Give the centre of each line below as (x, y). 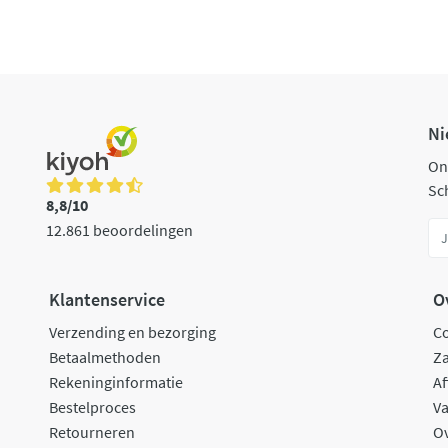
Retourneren (91, 432)
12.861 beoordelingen (119, 230)
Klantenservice (106, 300)
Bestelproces (92, 407)
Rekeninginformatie (115, 382)
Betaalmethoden (104, 357)
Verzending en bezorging (132, 332)
